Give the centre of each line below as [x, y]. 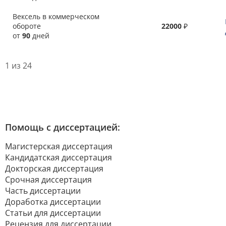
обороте [27, 26]
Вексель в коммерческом [56, 16]
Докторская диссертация [54, 168]
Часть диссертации [43, 191]
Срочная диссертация [48, 180]
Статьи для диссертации [53, 213]
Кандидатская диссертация [59, 157]
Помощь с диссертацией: [63, 127]
